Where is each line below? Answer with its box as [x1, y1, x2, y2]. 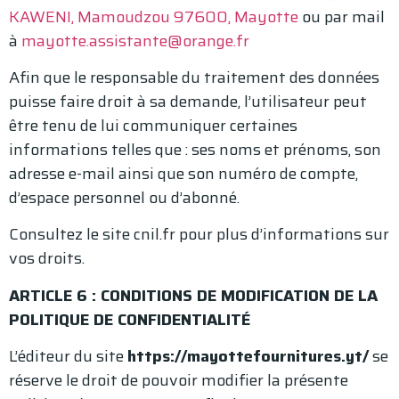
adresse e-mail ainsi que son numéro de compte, [9, 160, 358, 186]
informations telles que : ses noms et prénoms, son [9, 136, 381, 162]
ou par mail [298, 4, 385, 29]
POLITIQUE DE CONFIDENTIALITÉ [9, 306, 250, 332]
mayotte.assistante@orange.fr [21, 28, 249, 53]
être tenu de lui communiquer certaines [9, 112, 297, 138]
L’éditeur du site [9, 344, 127, 370]
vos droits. [9, 246, 85, 272]
